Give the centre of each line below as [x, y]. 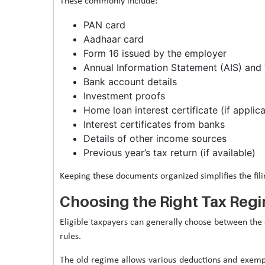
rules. [70, 236]
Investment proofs [124, 96]
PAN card [104, 25]
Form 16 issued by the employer [155, 53]
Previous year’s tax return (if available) [169, 152]
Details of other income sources [155, 138]
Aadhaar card [113, 39]
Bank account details [130, 81]
